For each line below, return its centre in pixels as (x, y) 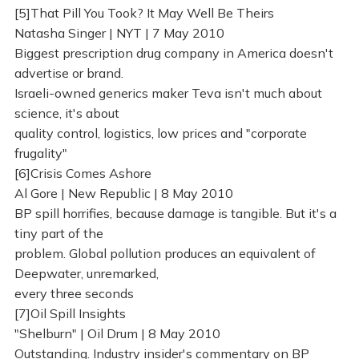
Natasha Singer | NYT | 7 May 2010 (119, 33)
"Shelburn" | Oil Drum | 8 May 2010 (117, 334)
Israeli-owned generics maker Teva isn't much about (168, 93)
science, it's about (67, 113)
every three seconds (74, 294)
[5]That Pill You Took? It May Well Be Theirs (144, 13)
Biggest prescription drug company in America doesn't (173, 53)
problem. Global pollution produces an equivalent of (165, 254)
